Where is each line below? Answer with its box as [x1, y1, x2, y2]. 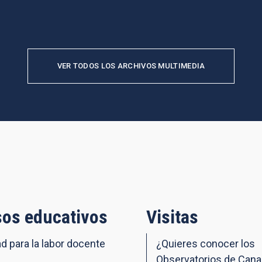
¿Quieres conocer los [156, 237, 255, 250]
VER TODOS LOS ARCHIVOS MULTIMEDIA [57, 61, 205, 71]
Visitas [146, 206, 198, 229]
